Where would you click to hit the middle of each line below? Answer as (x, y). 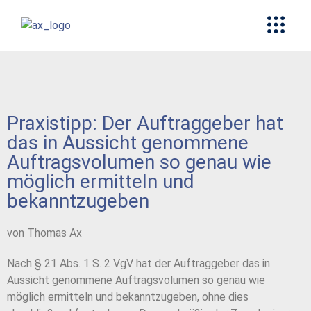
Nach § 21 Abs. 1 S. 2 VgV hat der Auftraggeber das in (138, 264)
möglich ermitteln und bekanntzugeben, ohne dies (128, 297)
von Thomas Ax (44, 233)
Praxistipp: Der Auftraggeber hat (145, 124)
